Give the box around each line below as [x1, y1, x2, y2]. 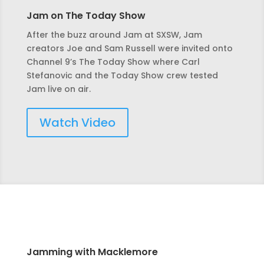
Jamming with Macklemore [26, 245, 158, 259]
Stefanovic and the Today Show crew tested [26, 70, 218, 82]
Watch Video [39, 114, 115, 131]
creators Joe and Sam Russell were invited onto [26, 42, 233, 55]
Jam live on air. [26, 83, 91, 95]
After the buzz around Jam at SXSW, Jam [26, 29, 202, 41]
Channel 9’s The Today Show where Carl [26, 56, 200, 68]
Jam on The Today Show [26, 9, 146, 23]
